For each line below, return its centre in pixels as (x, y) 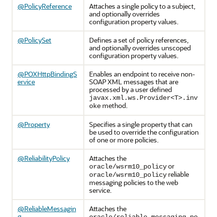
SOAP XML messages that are (134, 82)
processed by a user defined (131, 89)
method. (114, 105)
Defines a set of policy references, (139, 40)
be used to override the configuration (144, 132)
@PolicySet (34, 40)
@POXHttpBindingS (47, 74)
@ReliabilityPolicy (44, 158)
